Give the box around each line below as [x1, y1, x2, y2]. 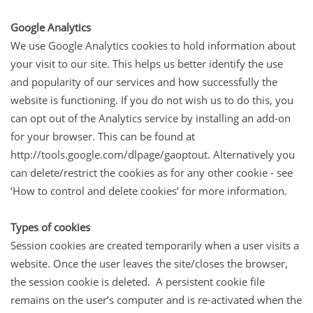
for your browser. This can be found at [10, 129, 195, 143]
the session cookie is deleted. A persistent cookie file [10, 274, 265, 289]
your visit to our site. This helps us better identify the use [10, 56, 283, 71]
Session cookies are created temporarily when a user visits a [10, 238, 299, 252]
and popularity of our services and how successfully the [10, 74, 277, 89]
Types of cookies [10, 219, 90, 234]
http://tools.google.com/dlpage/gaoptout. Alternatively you [10, 147, 295, 161]
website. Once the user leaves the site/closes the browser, [10, 256, 288, 270]
